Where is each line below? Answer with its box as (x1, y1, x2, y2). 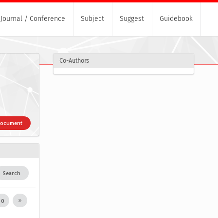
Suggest (120, 15, 144, 23)
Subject (81, 15, 104, 23)
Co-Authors (59, 57, 89, 65)
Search (3, 169, 21, 176)
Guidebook (160, 15, 193, 23)
